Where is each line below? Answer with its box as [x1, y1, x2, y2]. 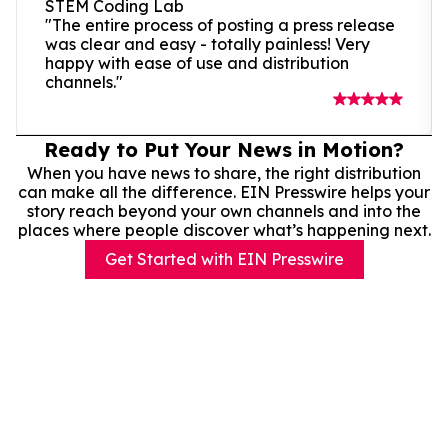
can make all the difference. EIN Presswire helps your [18, 181, 430, 202]
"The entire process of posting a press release [45, 14, 395, 35]
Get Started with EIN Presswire [104, 248, 344, 269]
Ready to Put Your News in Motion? [44, 136, 404, 162]
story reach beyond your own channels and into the [27, 200, 421, 221]
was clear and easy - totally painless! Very [45, 33, 370, 54]
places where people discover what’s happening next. [17, 219, 431, 240]
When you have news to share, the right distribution [27, 162, 421, 183]
